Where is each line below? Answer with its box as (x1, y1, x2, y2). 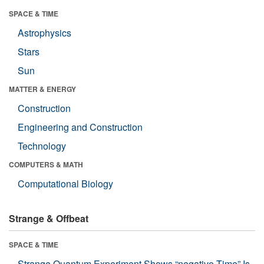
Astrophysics (18, 25, 71, 39)
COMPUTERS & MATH (9, 159, 83, 170)
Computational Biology (18, 176, 113, 190)
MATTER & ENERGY (9, 83, 76, 94)
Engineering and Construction (18, 120, 143, 134)
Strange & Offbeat (9, 211, 88, 225)
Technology (18, 138, 66, 153)
